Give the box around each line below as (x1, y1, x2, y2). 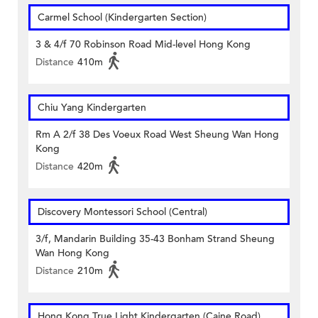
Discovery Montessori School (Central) (38, 205, 207, 219)
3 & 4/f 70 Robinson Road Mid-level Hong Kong (35, 38, 251, 52)
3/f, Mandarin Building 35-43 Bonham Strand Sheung (35, 232, 275, 246)
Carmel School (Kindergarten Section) (38, 11, 207, 25)
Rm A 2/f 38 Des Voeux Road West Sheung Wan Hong (35, 128, 279, 142)
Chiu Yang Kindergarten (38, 101, 146, 115)
